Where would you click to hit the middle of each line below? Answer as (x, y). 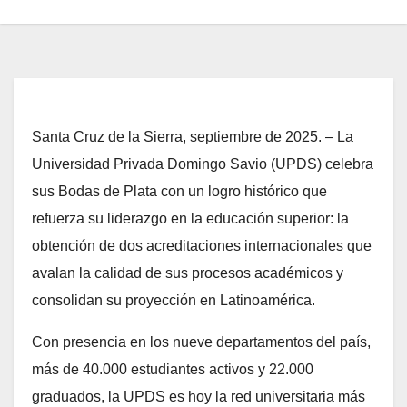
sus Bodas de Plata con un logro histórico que (179, 191)
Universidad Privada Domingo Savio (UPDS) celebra (203, 164)
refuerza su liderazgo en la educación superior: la (190, 218)
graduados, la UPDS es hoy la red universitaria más (199, 396)
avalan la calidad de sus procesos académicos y (188, 273)
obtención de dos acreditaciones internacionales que (202, 245)
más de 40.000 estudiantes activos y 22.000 (173, 369)
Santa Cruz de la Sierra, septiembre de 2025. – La (193, 136)
